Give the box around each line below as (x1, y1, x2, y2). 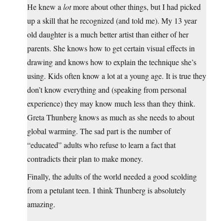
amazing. (27, 198, 55, 209)
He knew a (27, 1, 63, 12)
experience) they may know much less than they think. (27, 98, 195, 109)
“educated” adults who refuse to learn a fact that (27, 139, 176, 150)
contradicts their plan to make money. (27, 153, 143, 164)
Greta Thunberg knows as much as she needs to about (27, 111, 194, 122)
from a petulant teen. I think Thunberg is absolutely (27, 184, 186, 195)
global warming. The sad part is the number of (27, 125, 171, 136)
